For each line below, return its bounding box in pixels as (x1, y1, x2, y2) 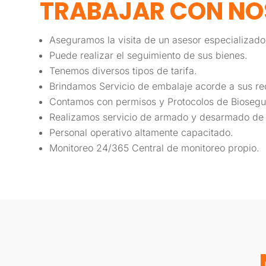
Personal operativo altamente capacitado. (49, 126, 234, 139)
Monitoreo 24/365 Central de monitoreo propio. (49, 142, 260, 154)
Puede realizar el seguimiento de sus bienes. (49, 49, 248, 62)
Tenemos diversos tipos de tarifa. (49, 65, 198, 77)
